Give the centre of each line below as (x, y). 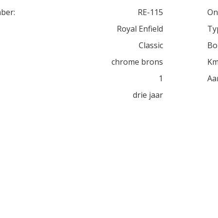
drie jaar (148, 95)
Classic (151, 45)
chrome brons (137, 62)
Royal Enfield (140, 29)
